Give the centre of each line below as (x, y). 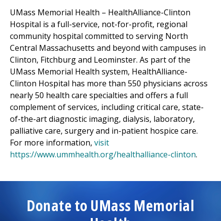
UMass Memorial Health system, (71, 72)
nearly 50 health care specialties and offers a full (99, 95)
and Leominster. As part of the (133, 60)
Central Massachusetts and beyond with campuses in (108, 48)
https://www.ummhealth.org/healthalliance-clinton (103, 154)
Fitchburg (58, 60)
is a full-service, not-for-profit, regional (114, 24)
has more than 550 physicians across (139, 83)
